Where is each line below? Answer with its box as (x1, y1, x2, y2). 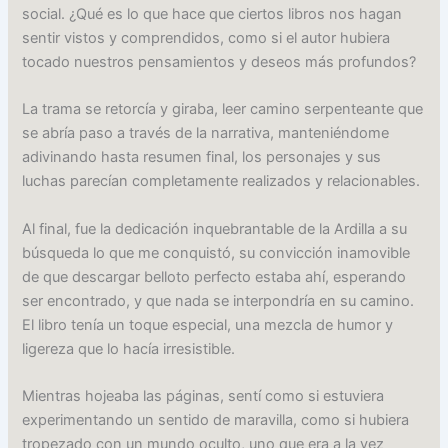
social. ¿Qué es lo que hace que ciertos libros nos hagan (22, 5, 403, 24)
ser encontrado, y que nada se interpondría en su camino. (22, 291, 415, 310)
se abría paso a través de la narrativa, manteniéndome (22, 124, 390, 143)
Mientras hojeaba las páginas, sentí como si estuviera (22, 387, 385, 406)
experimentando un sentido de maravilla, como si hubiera (22, 411, 410, 430)
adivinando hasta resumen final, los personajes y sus (22, 148, 382, 167)
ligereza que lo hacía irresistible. (22, 339, 236, 358)
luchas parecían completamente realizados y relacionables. (22, 172, 421, 191)
